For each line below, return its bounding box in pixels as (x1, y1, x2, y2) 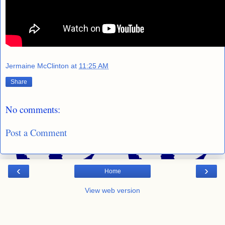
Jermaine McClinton (6, 62, 71, 70)
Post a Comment (6, 126, 67, 139)
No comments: (6, 102, 60, 116)
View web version (85, 186, 140, 194)
